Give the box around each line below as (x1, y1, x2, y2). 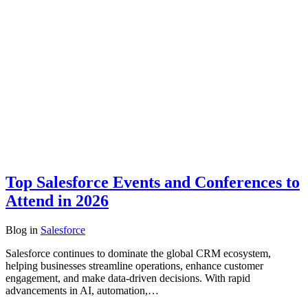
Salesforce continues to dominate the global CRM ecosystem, (5, 247, 271, 259)
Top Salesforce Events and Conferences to (5, 173, 300, 191)
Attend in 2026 (5, 191, 109, 210)
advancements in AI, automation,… (5, 284, 159, 296)
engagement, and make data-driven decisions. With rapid (5, 272, 250, 284)
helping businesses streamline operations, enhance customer (5, 259, 263, 272)
